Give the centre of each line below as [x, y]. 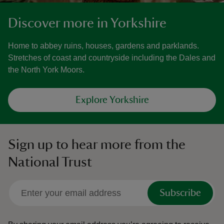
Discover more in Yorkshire [87, 23]
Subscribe [180, 193]
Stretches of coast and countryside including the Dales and [112, 58]
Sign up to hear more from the [97, 144]
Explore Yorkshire [112, 100]
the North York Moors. [46, 70]
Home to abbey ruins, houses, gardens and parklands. [103, 46]
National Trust [50, 162]
